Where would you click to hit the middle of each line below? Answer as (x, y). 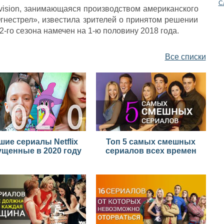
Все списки (185, 57)
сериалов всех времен (151, 151)
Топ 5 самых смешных (151, 142)
